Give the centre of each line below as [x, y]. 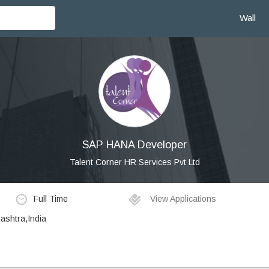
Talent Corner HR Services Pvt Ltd [134, 162]
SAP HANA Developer [134, 145]
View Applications [182, 199]
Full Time [50, 198]
